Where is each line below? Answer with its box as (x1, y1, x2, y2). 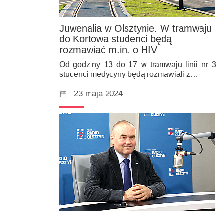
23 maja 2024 (74, 89, 123, 98)
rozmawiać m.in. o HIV (59, 44, 157, 55)
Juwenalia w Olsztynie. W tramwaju (59, 23, 212, 34)
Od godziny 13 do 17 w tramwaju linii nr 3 (59, 60, 216, 69)
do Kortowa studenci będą (59, 34, 172, 45)
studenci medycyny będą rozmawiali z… (59, 70, 198, 78)
